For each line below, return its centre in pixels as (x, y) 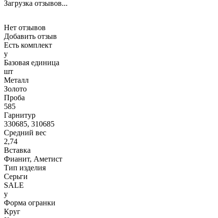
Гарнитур (20, 115)
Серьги (16, 177)
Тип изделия (25, 168)
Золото (15, 89)
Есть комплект (28, 45)
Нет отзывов (25, 28)
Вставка (17, 150)
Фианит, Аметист (33, 159)
